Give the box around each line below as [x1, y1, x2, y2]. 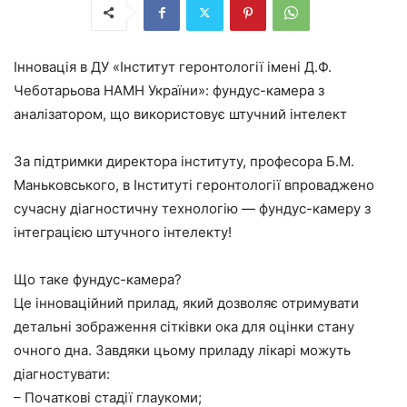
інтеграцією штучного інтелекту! [14, 223, 232, 241]
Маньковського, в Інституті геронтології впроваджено [14, 175, 374, 194]
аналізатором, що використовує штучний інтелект [14, 104, 347, 123]
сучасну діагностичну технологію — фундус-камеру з [14, 199, 371, 217]
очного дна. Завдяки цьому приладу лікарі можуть [14, 341, 351, 359]
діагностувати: [14, 364, 110, 382]
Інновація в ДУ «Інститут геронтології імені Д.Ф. [14, 57, 332, 75]
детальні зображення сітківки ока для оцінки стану [14, 317, 354, 335]
